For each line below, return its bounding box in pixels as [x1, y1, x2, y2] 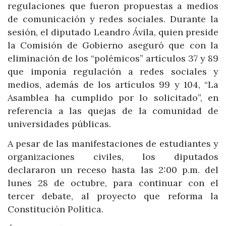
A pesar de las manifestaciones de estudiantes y [8, 138, 218, 150]
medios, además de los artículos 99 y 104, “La [8, 78, 218, 90]
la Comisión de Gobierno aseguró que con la [8, 39, 218, 51]
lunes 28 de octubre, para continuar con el [8, 177, 218, 189]
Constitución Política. [8, 203, 103, 215]
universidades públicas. [8, 118, 111, 130]
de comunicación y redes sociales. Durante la [8, 13, 218, 25]
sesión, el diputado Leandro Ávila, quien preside [8, 26, 218, 38]
